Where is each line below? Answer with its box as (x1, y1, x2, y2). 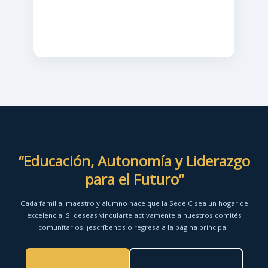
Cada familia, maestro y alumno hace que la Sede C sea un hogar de (20, 199, 248, 208)
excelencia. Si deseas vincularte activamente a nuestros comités (26, 211, 242, 220)
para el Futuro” (84, 169, 184, 189)
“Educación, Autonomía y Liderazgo (18, 151, 250, 170)
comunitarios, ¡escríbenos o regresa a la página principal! (38, 223, 230, 232)
